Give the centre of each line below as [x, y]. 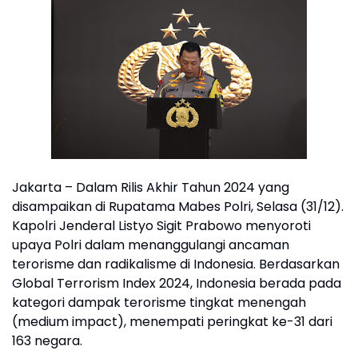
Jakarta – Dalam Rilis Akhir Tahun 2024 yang [151, 187]
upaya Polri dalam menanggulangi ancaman [151, 245]
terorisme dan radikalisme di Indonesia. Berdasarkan [176, 264]
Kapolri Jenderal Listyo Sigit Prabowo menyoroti [161, 226]
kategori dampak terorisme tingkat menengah [159, 302]
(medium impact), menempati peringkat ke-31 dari [172, 322]
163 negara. [47, 341]
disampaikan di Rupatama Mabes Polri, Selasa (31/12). [178, 207]
